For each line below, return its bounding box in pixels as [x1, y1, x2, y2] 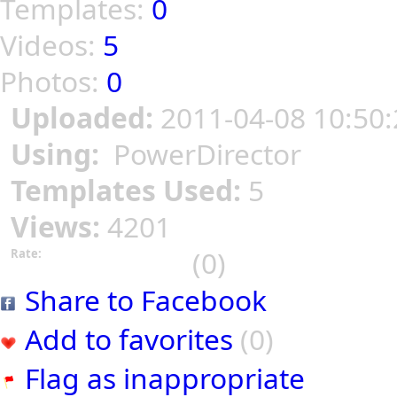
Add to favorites [25, 320, 233, 359]
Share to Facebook [25, 281, 267, 320]
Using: [11, 135, 106, 174]
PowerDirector [106, 135, 301, 174]
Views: [11, 207, 107, 246]
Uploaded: [11, 98, 160, 137]
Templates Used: [11, 171, 248, 210]
